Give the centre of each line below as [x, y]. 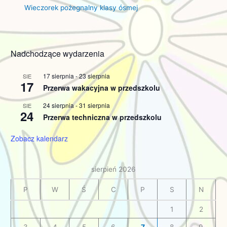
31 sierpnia [95, 105]
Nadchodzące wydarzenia [58, 54]
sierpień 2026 [113, 169]
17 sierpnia [59, 76]
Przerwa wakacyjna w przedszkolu [102, 88]
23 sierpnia [95, 76]
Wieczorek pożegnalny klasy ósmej [81, 7]
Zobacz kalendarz [40, 139]
